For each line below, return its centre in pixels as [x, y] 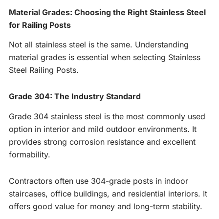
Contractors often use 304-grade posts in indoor [99, 181]
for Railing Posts [40, 25]
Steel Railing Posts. [44, 70]
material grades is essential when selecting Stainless [105, 57]
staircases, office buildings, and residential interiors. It [108, 194]
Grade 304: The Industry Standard [75, 97]
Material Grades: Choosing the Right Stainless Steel [107, 12]
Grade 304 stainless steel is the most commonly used [107, 117]
